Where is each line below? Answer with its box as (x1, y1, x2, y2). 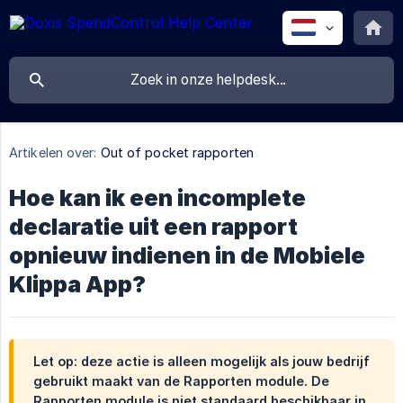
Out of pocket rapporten (100, 145, 254, 161)
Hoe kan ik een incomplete (9, 184, 306, 212)
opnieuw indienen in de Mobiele (9, 242, 365, 270)
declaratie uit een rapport (9, 213, 298, 241)
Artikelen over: (9, 145, 97, 161)
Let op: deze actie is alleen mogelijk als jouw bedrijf (33, 354, 370, 370)
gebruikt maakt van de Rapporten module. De (33, 373, 329, 390)
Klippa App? (9, 271, 146, 299)
